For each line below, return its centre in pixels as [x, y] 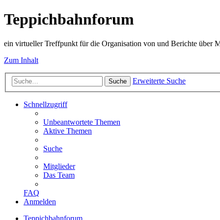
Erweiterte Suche [159, 81]
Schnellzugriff [45, 105]
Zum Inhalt [21, 60]
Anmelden [40, 202]
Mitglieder [59, 166]
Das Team [59, 175]
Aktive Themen [68, 131]
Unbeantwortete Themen [82, 122]
